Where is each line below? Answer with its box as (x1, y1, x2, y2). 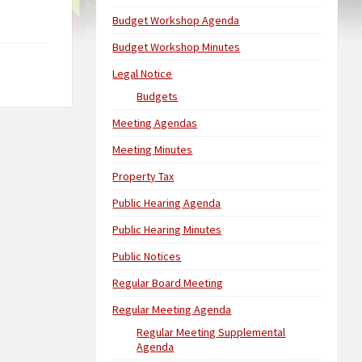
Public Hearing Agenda (112, 196, 221, 210)
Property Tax (112, 169, 175, 183)
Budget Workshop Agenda (112, 13, 240, 27)
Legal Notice (112, 66, 173, 81)
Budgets (137, 89, 179, 103)
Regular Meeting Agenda (112, 302, 232, 317)
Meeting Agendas (112, 116, 198, 130)
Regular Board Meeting (112, 276, 224, 290)
